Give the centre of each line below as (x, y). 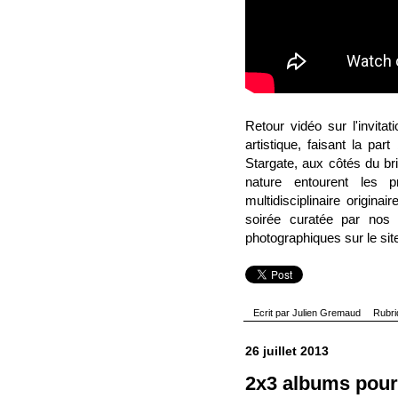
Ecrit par (273, 312)
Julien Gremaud (327, 312)
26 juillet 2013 (287, 350)
